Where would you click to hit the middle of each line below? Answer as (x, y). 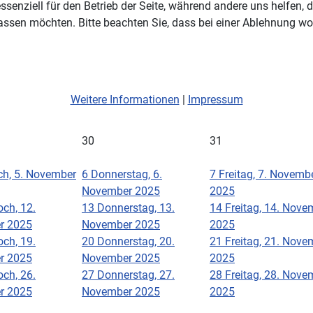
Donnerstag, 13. (136, 208)
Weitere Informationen (125, 99)
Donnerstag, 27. (136, 275)
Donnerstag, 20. (136, 241)
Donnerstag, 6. (126, 174)
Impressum (215, 99)
